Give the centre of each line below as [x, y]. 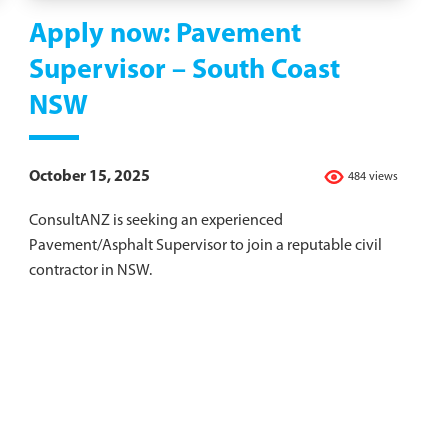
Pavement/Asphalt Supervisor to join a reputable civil [205, 246]
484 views [373, 177]
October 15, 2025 [89, 177]
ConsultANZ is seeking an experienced [156, 221]
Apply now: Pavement [165, 35]
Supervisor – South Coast [184, 71]
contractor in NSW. [90, 271]
